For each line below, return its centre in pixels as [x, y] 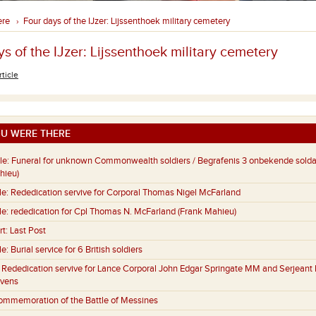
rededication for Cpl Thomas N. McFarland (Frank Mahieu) [123, 212]
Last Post [28, 231]
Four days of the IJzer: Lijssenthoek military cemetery [127, 21]
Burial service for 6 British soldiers [77, 250]
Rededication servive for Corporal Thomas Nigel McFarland [126, 193]
